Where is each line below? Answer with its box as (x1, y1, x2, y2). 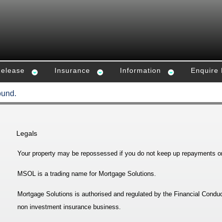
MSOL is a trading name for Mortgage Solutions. (17, 170, 156, 177)
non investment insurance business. (17, 203, 121, 211)
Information (120, 66, 161, 74)
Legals (16, 129, 37, 137)
